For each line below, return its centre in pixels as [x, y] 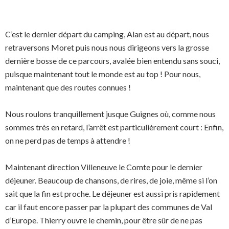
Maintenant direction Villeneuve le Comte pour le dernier [104, 167]
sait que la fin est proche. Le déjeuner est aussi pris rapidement [112, 193]
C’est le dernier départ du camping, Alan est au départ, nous [107, 34]
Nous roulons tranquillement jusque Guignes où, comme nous [110, 114]
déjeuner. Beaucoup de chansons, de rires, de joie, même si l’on [111, 180]
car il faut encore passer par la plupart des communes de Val [109, 207]
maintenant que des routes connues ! [68, 87]
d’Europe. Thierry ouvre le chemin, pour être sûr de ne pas [104, 220]
